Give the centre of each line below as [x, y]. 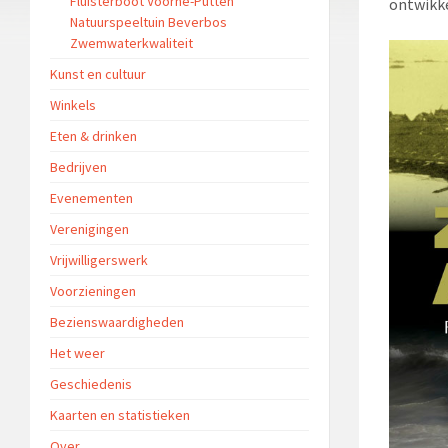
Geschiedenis [91, 383]
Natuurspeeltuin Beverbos [148, 21]
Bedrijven [78, 166]
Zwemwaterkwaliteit [131, 42]
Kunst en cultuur [98, 73]
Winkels [73, 104]
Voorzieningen [93, 290]
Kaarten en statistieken [120, 414]
